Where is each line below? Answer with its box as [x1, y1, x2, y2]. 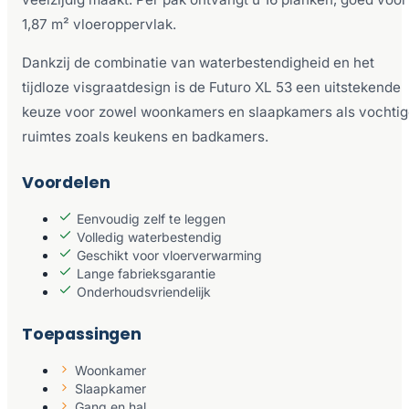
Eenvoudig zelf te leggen [77, 211, 225, 227]
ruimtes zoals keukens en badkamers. [22, 128, 268, 146]
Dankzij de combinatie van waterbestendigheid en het [22, 54, 374, 72]
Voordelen [22, 172, 110, 194]
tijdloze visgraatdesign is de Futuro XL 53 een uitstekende [22, 79, 401, 97]
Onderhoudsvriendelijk [77, 284, 211, 300]
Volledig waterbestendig [77, 229, 222, 246]
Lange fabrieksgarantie [77, 266, 215, 282]
